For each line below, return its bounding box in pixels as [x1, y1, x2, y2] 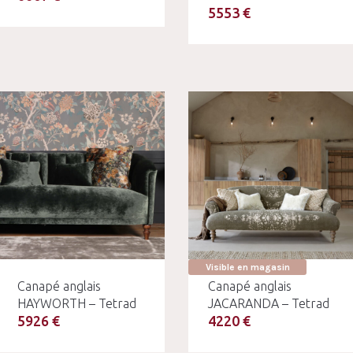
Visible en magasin [205, 261, 290, 273]
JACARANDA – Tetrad [208, 295, 329, 310]
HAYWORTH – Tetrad [17, 295, 136, 310]
